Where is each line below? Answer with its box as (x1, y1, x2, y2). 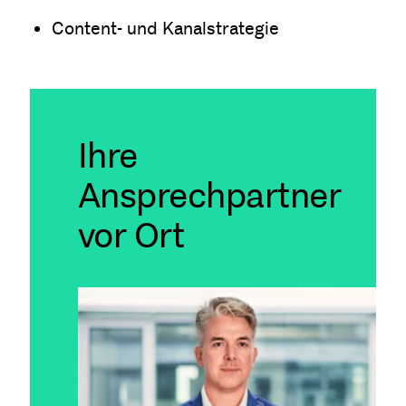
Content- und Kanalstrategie (51, 17, 279, 39)
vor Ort (77, 215, 185, 257)
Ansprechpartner (77, 175, 342, 217)
